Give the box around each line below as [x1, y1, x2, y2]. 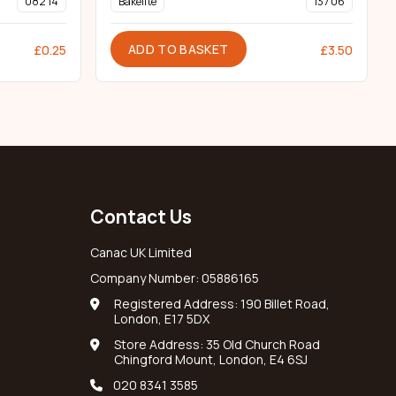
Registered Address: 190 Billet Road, [114, 295, 330, 313]
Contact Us [90, 204, 192, 230]
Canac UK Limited [90, 244, 192, 262]
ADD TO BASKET [128, 41, 229, 58]
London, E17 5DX [114, 310, 209, 328]
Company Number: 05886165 [90, 270, 259, 287]
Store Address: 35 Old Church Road [114, 336, 320, 354]
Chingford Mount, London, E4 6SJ [114, 351, 308, 369]
